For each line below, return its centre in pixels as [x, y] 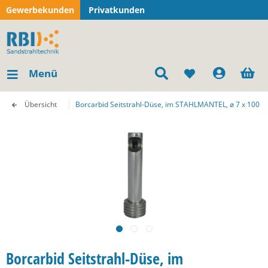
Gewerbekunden [40, 10]
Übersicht [41, 104]
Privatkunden [117, 10]
